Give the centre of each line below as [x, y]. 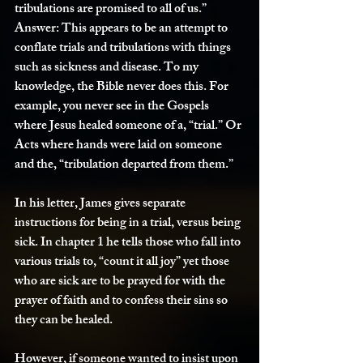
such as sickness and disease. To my [108, 68]
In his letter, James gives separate [101, 205]
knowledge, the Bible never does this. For [123, 88]
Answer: [37, 30]
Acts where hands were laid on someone [120, 146]
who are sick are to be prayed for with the [121, 282]
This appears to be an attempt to [145, 30]
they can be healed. [64, 321]
